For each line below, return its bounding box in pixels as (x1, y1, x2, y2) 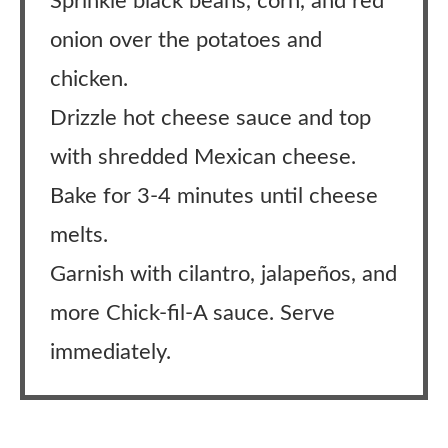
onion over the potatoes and (50, 29, 322, 51)
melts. (50, 224, 108, 246)
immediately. (50, 341, 171, 363)
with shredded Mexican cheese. (50, 146, 356, 168)
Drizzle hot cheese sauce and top (50, 107, 371, 129)
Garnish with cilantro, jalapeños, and (50, 263, 397, 285)
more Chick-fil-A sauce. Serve (50, 302, 335, 324)
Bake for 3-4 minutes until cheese (50, 185, 378, 207)
